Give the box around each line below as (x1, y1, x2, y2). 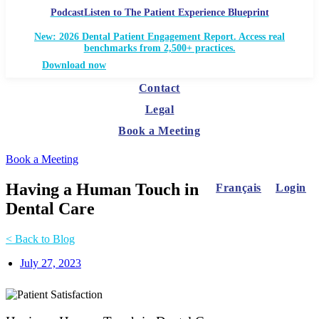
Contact (138, 81, 181, 94)
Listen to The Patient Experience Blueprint (83, 6, 269, 18)
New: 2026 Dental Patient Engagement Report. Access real (34, 31, 285, 42)
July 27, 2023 (20, 256, 81, 269)
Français (216, 181, 261, 194)
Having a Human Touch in (6, 179, 199, 199)
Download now (42, 59, 106, 70)
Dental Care (6, 199, 95, 218)
